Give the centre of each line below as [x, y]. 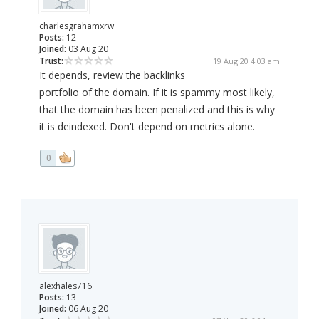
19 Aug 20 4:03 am [246, 61]
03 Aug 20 [87, 49]
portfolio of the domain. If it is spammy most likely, [157, 93]
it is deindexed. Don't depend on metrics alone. [147, 127]
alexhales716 [66, 286]
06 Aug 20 [87, 309]
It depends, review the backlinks [112, 75]
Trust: [51, 61]
